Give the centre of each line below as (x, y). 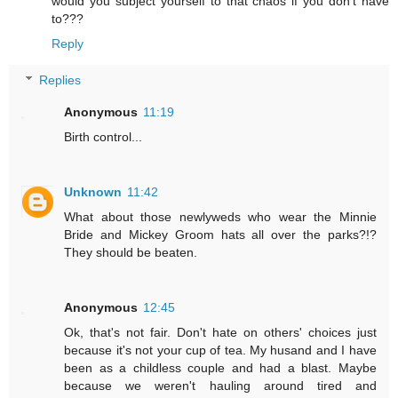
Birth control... (103, 137)
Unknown (93, 192)
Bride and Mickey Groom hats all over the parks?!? (220, 235)
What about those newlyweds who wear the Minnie (220, 217)
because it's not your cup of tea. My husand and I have (220, 350)
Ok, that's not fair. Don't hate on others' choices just (220, 333)
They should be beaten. (131, 253)
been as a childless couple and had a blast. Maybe (220, 368)
